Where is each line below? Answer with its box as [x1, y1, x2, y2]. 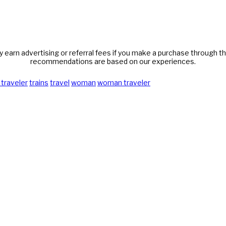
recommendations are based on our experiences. [30, 57, 196, 66]
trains [29, 78, 48, 87]
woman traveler [97, 78, 150, 87]
